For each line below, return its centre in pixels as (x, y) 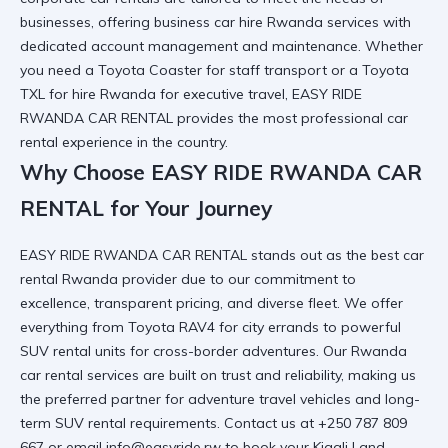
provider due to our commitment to (237, 279)
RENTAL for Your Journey (146, 207)
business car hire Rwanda (238, 21)
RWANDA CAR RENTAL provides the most (160, 117)
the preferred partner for (104, 399)
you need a (59, 69)
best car (397, 255)
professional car (354, 117)
